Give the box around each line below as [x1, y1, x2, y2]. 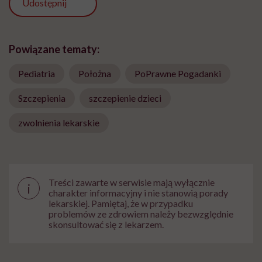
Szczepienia [18, 92, 65, 104]
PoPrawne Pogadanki [135, 68, 221, 80]
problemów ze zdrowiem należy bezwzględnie [49, 208, 233, 220]
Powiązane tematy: [9, 43, 99, 56]
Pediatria [18, 68, 55, 80]
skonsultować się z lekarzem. [49, 219, 164, 230]
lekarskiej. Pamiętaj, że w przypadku [49, 198, 193, 209]
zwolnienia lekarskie [18, 117, 99, 129]
